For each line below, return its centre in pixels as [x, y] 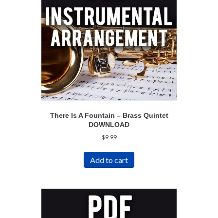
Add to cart [109, 160]
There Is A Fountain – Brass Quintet [109, 115]
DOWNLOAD [109, 124]
